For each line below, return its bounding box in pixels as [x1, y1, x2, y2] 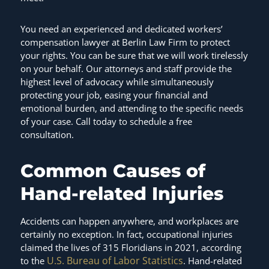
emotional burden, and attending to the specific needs [20, 102, 243, 115]
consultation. [20, 128, 79, 141]
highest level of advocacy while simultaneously [20, 76, 214, 88]
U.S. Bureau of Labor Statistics [46, 254, 183, 268]
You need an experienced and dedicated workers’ [20, 23, 223, 35]
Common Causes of [20, 160, 205, 182]
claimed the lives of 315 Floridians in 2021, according [20, 241, 241, 254]
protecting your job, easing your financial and [20, 89, 208, 101]
